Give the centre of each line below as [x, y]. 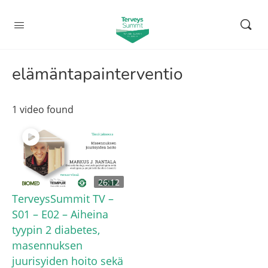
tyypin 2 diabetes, [56, 230]
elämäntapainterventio [98, 74]
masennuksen [47, 245]
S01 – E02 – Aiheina [60, 214]
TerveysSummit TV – [63, 199]
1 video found [43, 109]
